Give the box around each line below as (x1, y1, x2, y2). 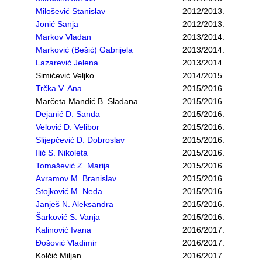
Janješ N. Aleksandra (36, 199, 113, 209)
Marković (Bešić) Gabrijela (36, 45, 133, 54)
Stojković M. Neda (36, 187, 102, 196)
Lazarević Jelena (36, 58, 98, 67)
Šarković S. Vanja (36, 212, 100, 222)
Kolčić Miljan (36, 251, 81, 260)
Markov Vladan (36, 32, 91, 42)
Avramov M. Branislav (36, 174, 116, 183)
